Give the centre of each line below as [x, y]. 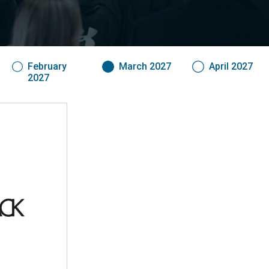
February [47, 66]
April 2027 [231, 66]
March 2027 [145, 66]
